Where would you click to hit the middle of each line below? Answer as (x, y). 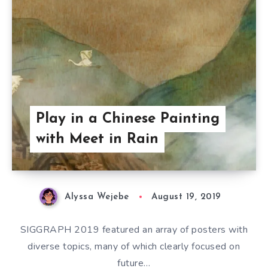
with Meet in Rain (97, 139)
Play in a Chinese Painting (127, 119)
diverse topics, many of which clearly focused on (134, 247)
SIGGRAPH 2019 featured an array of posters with (134, 230)
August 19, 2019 (186, 197)
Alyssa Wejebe (97, 197)
